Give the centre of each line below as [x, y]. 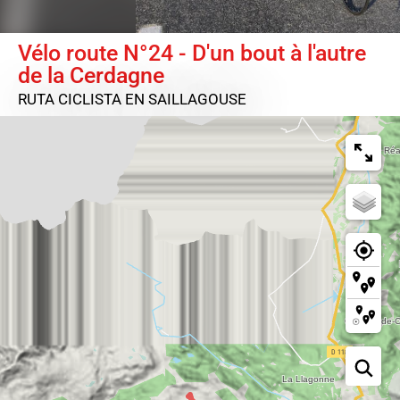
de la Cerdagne [91, 75]
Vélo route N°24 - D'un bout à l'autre [192, 53]
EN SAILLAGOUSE [186, 99]
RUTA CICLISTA [71, 99]
